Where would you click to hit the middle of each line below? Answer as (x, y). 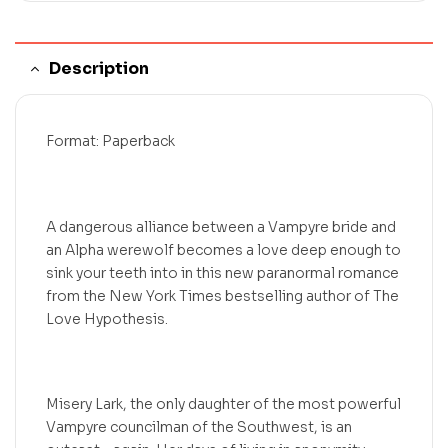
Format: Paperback (110, 140)
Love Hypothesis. (107, 318)
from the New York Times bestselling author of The (222, 295)
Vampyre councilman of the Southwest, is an (199, 427)
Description (99, 68)
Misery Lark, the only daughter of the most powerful (223, 404)
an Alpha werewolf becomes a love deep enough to (223, 249)
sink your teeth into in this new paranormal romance (222, 272)
